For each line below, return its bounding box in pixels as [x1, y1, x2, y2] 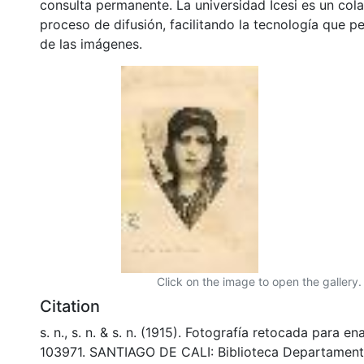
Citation [40, 296, 100, 316]
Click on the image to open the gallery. [157, 274, 362, 288]
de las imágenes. [40, 35, 142, 52]
